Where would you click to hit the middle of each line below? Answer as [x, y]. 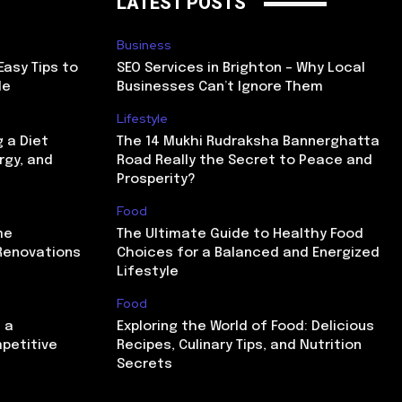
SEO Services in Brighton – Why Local [241, 68]
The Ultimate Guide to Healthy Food [240, 234]
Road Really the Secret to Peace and [245, 161]
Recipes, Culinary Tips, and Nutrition [239, 345]
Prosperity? [156, 179]
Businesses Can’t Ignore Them [220, 87]
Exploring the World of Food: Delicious [245, 327]
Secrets [144, 364]
